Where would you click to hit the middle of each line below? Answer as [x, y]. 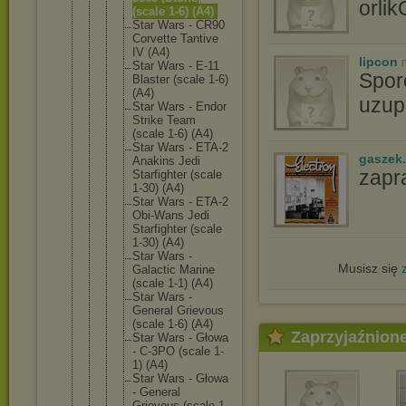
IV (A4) [151, 52]
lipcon [378, 62]
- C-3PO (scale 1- [178, 351]
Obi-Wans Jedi [171, 215]
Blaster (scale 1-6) [180, 79]
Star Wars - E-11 [176, 66]
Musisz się [369, 268]
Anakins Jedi [166, 161]
